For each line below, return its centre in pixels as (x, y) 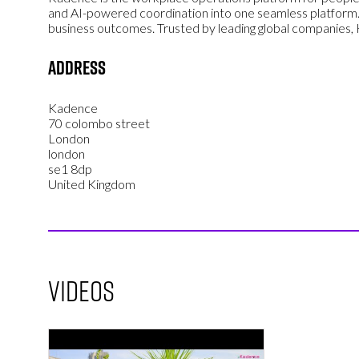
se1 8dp (70, 169)
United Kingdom (92, 184)
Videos (81, 290)
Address (77, 68)
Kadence (73, 108)
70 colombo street (99, 123)
